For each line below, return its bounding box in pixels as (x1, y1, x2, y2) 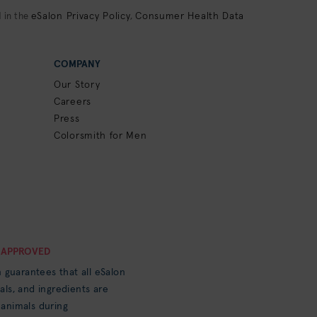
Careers (54, 97, 91, 107)
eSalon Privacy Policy (30, 11, 131, 21)
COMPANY (54, 59, 100, 69)
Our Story (54, 80, 100, 90)
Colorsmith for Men (54, 131, 147, 141)
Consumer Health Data (135, 11, 245, 21)
